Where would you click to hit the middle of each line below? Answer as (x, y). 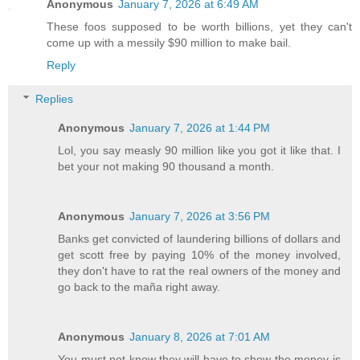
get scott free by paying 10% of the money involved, (199, 254)
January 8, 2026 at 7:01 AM (200, 336)
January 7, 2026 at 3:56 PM (200, 216)
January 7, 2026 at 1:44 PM (200, 127)
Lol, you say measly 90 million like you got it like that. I (199, 150)
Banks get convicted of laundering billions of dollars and (199, 238)
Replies (55, 98)
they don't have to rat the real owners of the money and (199, 270)
